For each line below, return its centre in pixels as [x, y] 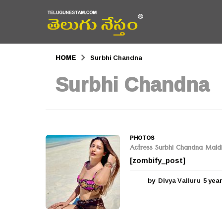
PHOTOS [142, 137]
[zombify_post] [158, 160]
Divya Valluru [179, 180]
